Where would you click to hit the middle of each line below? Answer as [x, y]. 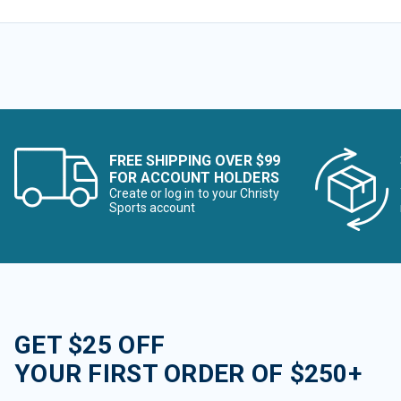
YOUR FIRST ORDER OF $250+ [188, 374]
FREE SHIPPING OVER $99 [195, 161]
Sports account [153, 208]
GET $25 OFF [90, 345]
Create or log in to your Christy [194, 193]
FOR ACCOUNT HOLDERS [194, 178]
